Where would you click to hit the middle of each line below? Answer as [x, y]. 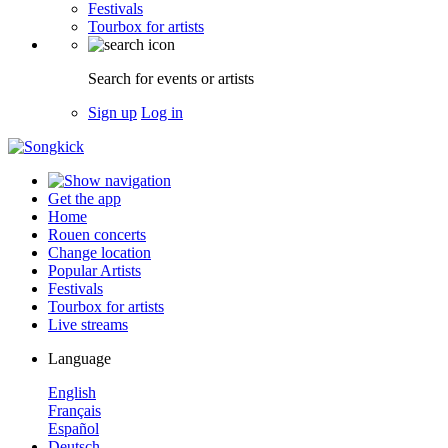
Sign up [112, 112]
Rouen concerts [97, 234]
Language [79, 358]
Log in [162, 112]
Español [73, 428]
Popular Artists [94, 270]
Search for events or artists [171, 78]
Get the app [84, 198]
